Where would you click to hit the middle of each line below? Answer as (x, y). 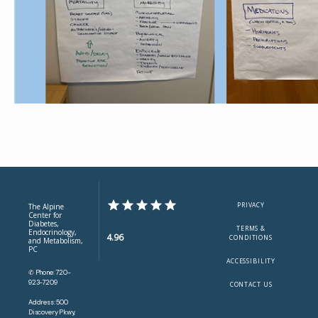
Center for (45, 215)
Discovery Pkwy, (52, 312)
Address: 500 (48, 302)
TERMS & (251, 229)
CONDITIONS (251, 238)
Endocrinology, (53, 232)
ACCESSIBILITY (251, 261)
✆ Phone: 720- (50, 273)
